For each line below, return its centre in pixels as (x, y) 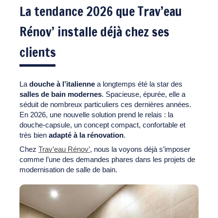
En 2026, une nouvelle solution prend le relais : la (96, 114)
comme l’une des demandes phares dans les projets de (107, 159)
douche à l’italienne (62, 84)
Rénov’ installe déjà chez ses (94, 32)
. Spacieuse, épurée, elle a (144, 94)
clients (38, 52)
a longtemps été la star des (139, 84)
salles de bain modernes (61, 94)
